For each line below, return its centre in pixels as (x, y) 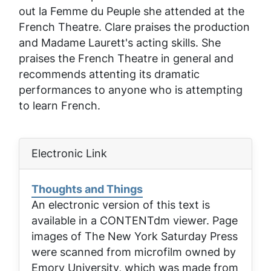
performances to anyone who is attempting (131, 90)
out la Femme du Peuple (80, 11)
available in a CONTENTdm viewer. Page (135, 220)
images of (58, 236)
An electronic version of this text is (121, 204)
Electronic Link (69, 153)
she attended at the (192, 11)
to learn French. (60, 105)
